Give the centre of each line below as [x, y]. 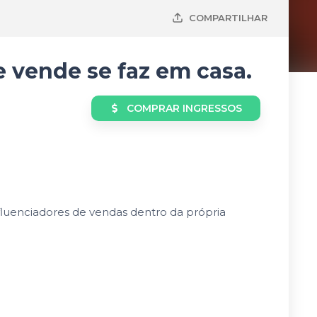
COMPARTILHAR [228, 17]
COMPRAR [153, 108]
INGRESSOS [212, 108]
